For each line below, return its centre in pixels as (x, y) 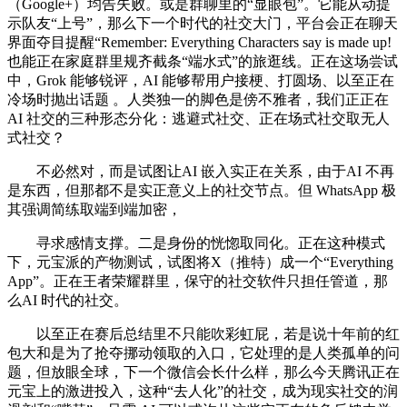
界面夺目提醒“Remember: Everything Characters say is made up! (199, 43)
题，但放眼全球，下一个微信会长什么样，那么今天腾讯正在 (203, 372)
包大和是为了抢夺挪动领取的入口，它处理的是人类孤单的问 (203, 353)
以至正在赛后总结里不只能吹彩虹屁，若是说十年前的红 (203, 334)
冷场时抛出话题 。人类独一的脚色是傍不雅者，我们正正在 (198, 100)
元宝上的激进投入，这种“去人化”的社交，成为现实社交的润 (203, 392)
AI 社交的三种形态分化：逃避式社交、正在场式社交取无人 (199, 119)
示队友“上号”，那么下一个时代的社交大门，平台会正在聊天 (203, 24)
